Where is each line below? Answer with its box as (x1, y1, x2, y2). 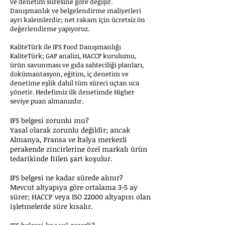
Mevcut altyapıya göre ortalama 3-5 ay (10, 182, 138, 192)
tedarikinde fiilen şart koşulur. (10, 154, 113, 163)
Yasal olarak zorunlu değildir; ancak (10, 125, 130, 135)
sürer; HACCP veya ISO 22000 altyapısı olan (10, 192, 151, 201)
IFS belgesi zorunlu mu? (10, 116, 89, 125)
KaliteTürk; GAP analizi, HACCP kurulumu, (10, 51, 136, 60)
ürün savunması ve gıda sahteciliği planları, (10, 60, 144, 69)
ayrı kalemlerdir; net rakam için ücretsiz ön (10, 15, 145, 24)
